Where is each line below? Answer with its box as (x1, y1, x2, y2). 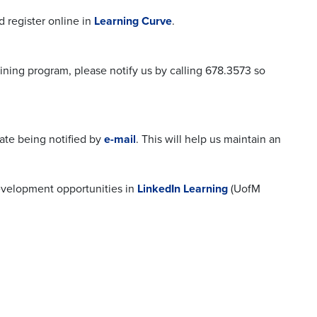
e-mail (104, 132, 136, 146)
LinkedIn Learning (137, 181, 228, 196)
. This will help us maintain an (136, 132, 281, 146)
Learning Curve (94, 13, 172, 28)
